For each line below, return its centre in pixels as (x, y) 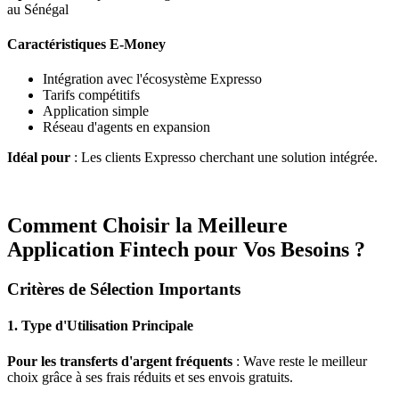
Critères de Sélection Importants (124, 289)
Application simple (96, 111)
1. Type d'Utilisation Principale (100, 326)
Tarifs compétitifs (91, 95)
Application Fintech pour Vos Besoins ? (186, 250)
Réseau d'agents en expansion (126, 127)
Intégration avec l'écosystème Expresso (152, 79)
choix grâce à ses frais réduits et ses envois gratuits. (150, 377)
